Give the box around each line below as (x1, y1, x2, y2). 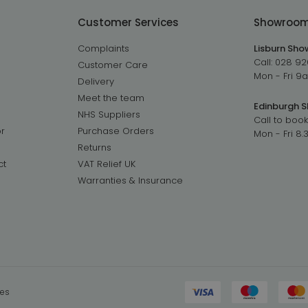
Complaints (77, 41, 129, 55)
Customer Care (77, 58, 148, 71)
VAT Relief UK (77, 157, 135, 170)
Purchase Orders (77, 124, 154, 137)
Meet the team (77, 91, 144, 104)
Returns (77, 140, 111, 154)
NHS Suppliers (77, 107, 140, 121)
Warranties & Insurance (77, 173, 183, 187)
